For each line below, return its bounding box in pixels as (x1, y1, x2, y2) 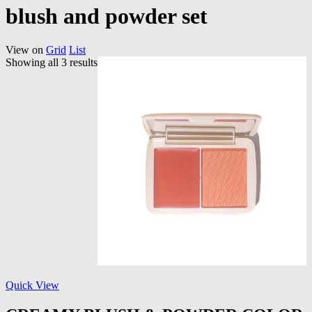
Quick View (6, 279, 59, 292)
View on (6, 44, 43, 56)
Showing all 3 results (6, 56, 97, 69)
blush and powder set (6, 3, 208, 29)
